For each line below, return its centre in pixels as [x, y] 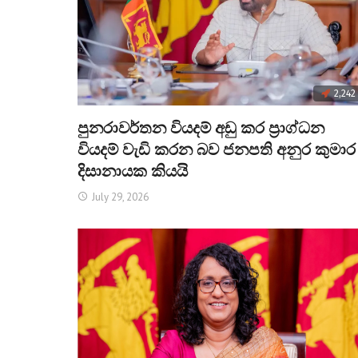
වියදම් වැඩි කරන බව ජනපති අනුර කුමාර [217, 150]
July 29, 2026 [120, 197]
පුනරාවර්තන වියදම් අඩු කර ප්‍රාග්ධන [201, 128]
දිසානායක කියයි [133, 171]
